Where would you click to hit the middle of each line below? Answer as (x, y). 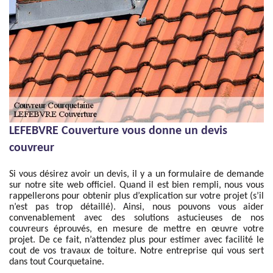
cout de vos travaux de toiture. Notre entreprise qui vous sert (136, 251)
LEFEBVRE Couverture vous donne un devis (118, 131)
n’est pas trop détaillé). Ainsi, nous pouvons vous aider (136, 207)
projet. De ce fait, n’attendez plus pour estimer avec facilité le (136, 240)
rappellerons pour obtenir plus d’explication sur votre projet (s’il (136, 196)
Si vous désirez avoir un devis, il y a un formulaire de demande (136, 174)
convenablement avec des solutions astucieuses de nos (136, 218)
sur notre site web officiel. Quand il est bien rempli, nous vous (136, 185)
